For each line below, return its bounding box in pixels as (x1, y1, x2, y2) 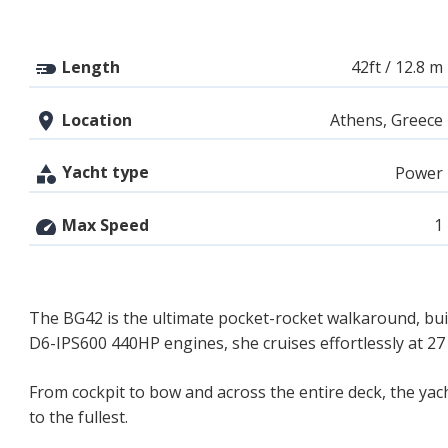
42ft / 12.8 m (351, 56, 444, 79)
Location (58, 108, 132, 131)
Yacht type (58, 161, 149, 184)
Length (58, 55, 120, 78)
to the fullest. (29, 405, 128, 428)
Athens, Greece (330, 108, 444, 131)
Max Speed (58, 213, 149, 236)
